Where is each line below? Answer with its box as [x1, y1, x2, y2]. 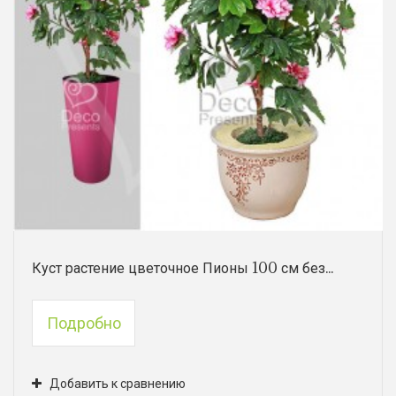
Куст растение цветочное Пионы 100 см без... [32, 258, 333, 278]
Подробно [46, 312, 121, 333]
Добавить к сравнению [49, 377, 186, 391]
